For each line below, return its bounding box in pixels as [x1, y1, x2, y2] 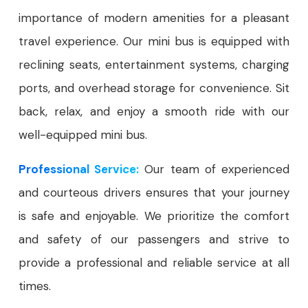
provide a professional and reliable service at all [19, 255, 289, 271]
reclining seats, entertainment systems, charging [19, 57, 289, 73]
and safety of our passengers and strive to [19, 232, 289, 247]
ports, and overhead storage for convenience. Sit [19, 80, 289, 96]
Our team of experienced [139, 162, 290, 177]
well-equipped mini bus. [19, 127, 147, 143]
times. [19, 278, 51, 294]
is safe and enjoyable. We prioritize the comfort [19, 208, 289, 224]
